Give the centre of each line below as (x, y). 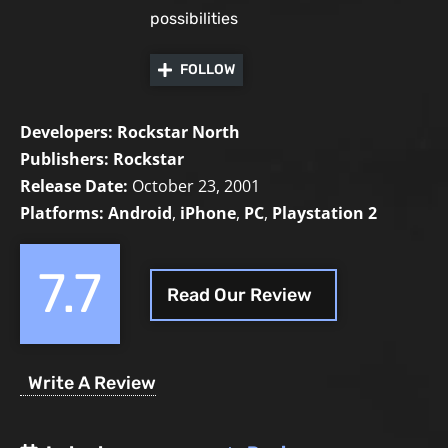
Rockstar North (178, 132)
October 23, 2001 (196, 186)
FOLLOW (207, 69)
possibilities (194, 18)
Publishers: (64, 159)
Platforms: (62, 213)
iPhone (208, 213)
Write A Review (92, 383)
